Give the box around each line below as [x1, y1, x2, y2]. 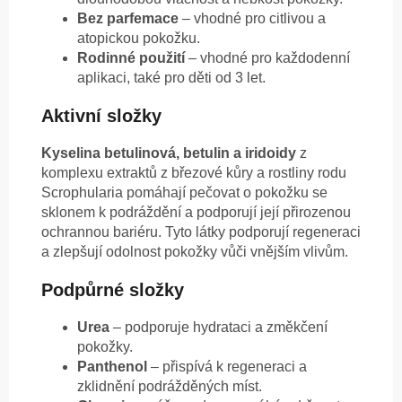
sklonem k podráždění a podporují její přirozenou [41, 205, 351, 221]
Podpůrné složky [41, 280, 184, 301]
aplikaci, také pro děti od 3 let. [77, 70, 266, 86]
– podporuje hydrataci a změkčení [109, 319, 328, 336]
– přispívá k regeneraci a [147, 359, 307, 375]
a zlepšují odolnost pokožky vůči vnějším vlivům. [41, 244, 348, 260]
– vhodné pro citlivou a [179, 11, 326, 27]
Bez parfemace [77, 11, 179, 27]
